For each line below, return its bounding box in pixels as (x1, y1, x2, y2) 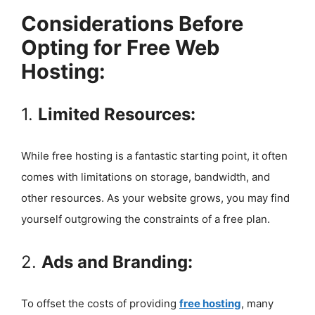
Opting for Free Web (21, 34, 219, 60)
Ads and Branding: (41, 252, 193, 272)
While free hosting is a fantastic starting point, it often (21, 148, 288, 162)
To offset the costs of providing (21, 297, 179, 310)
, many (241, 297, 274, 310)
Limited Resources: (38, 103, 195, 124)
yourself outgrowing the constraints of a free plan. (21, 212, 270, 226)
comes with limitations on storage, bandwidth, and (21, 169, 270, 184)
